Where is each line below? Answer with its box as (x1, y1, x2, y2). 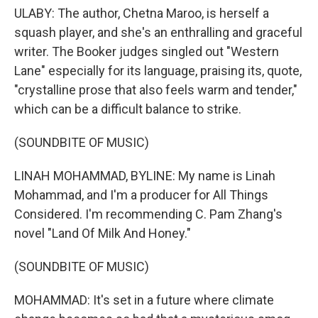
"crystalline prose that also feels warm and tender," (14, 82, 297, 97)
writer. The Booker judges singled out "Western (14, 44, 279, 59)
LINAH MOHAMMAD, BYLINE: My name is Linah (14, 168, 275, 183)
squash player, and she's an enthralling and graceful (14, 25, 302, 40)
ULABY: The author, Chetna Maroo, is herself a (14, 6, 269, 21)
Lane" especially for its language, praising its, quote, (14, 63, 302, 78)
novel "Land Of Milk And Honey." (14, 226, 191, 241)
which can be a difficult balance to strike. (14, 102, 241, 116)
